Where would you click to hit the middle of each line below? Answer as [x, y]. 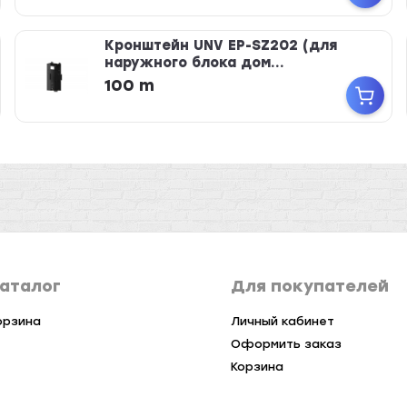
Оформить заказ [286, 344]
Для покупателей [309, 286]
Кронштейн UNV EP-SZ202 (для [220, 46]
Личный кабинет [282, 321]
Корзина [257, 367]
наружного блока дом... [194, 63]
